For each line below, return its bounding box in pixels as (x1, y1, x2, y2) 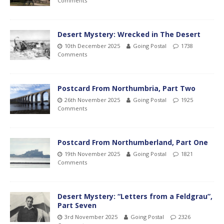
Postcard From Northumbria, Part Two (57, 83, 195, 93)
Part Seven (57, 200, 96, 210)
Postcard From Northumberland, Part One (57, 137, 208, 147)
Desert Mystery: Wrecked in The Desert (57, 29, 200, 39)
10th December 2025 (64, 41, 120, 49)
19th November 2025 (64, 149, 120, 157)
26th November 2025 (64, 95, 120, 103)
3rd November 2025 (64, 212, 117, 220)
